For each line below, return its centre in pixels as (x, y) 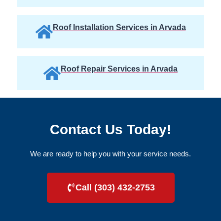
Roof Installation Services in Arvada (119, 28)
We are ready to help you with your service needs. (110, 154)
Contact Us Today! (110, 130)
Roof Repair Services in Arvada (119, 69)
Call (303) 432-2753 (115, 187)
